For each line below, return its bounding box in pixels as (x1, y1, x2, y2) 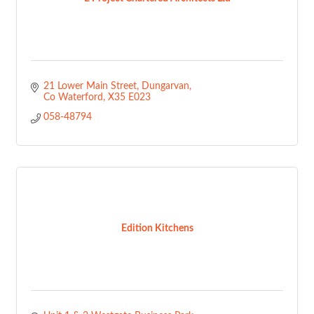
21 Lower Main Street (43, 81, 137, 91)
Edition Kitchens (121, 224, 193, 233)
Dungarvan (141, 81, 189, 91)
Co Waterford (43, 93, 103, 102)
